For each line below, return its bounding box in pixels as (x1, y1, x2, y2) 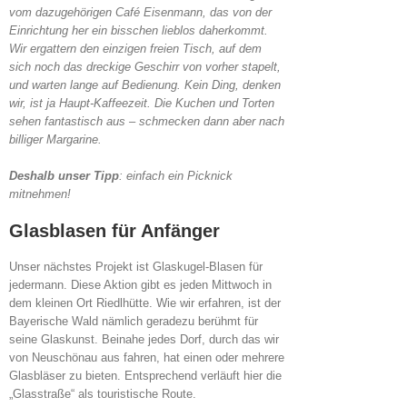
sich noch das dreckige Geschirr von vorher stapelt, (9, 60, 281, 74)
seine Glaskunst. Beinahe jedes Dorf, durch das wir (9, 333, 279, 347)
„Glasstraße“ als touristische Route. (9, 387, 196, 402)
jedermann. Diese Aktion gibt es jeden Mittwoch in (9, 278, 272, 293)
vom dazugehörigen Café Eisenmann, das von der (9, 5, 272, 20)
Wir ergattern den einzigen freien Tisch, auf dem (9, 42, 262, 56)
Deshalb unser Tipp (9, 169, 119, 184)
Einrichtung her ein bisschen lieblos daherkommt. (9, 24, 268, 38)
